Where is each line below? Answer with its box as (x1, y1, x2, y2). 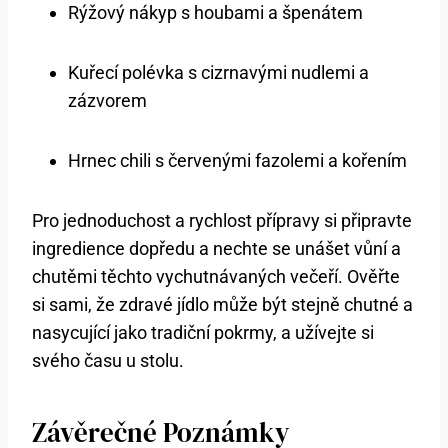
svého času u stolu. (32, 349, 184, 371)
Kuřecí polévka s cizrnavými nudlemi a (68, 61, 369, 83)
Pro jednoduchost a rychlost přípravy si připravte (32, 209, 412, 231)
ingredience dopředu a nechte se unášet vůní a (32, 237, 401, 259)
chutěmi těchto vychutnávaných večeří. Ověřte (32, 265, 400, 287)
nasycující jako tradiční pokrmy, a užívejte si (32, 321, 374, 343)
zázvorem (68, 89, 147, 111)
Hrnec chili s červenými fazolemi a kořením (68, 149, 407, 171)
